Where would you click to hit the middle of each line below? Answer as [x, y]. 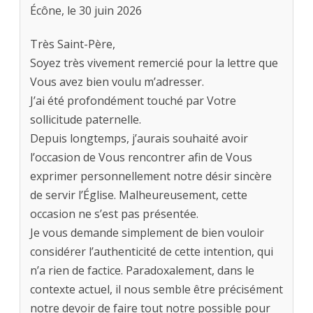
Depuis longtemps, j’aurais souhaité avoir [139, 139]
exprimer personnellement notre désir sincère [151, 176]
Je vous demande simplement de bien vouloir [147, 233]
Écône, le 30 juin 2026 [86, 11]
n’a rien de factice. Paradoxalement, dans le [142, 271]
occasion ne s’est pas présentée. [114, 214]
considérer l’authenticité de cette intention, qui [152, 252]
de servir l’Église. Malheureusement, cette [139, 195]
